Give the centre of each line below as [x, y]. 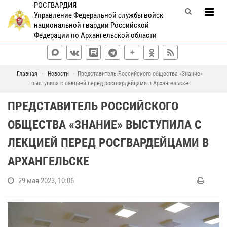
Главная [27, 74]
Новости [58, 74]
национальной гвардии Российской [91, 25]
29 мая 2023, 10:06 [46, 181]
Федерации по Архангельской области [95, 35]
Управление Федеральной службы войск [98, 15]
